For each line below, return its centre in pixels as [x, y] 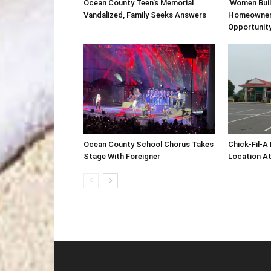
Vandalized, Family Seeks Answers [145, 15]
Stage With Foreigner [122, 156]
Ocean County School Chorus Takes [149, 144]
